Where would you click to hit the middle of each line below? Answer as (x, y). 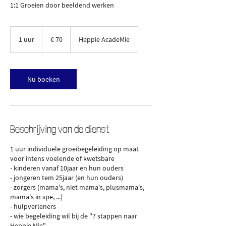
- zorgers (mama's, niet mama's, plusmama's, (77, 187)
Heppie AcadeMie (104, 39)
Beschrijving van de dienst (60, 129)
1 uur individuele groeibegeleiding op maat (74, 149)
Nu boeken (43, 79)
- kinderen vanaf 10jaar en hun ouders (67, 168)
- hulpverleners (33, 206)
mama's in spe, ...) (36, 196)
